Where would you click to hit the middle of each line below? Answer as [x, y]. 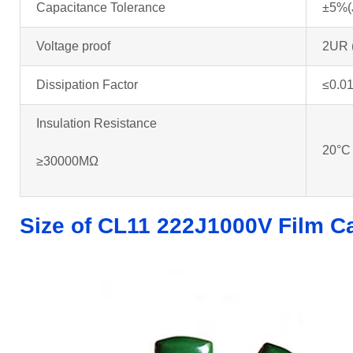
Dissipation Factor [87, 84]
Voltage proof [73, 46]
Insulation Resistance [97, 123]
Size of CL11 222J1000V [146, 225]
